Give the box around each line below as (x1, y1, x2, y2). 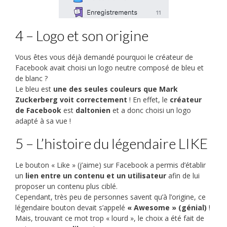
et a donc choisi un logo (110, 105, 191, 116)
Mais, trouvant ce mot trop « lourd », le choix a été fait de (15, 213, 204, 223)
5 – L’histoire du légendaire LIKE (15, 135, 208, 153)
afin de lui (168, 171, 200, 181)
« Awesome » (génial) (127, 203, 207, 213)
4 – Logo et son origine (15, 26, 148, 44)
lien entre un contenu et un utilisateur (25, 171, 168, 181)
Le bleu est (15, 84, 53, 94)
